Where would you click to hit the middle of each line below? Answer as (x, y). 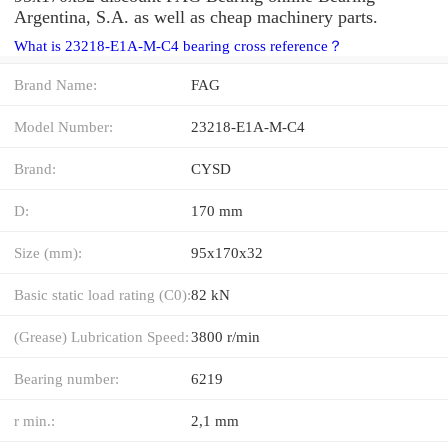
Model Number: (63, 126)
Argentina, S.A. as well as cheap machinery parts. (196, 16)
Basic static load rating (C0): (102, 294)
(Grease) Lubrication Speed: (101, 336)
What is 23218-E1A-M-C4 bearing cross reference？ (178, 45)
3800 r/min (225, 336)
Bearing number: (66, 378)
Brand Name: (55, 84)
